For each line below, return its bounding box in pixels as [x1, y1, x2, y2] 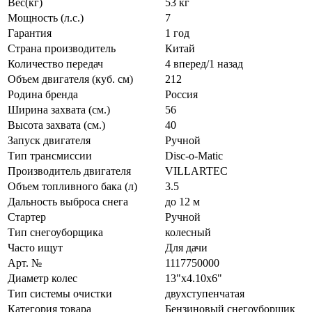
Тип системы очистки [8, 287, 112, 299]
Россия [165, 88, 198, 100]
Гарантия [8, 26, 52, 39]
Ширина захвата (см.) [8, 103, 110, 116]
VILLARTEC [165, 164, 228, 177]
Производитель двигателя [8, 164, 131, 177]
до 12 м [165, 195, 200, 208]
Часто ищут [8, 241, 63, 253]
